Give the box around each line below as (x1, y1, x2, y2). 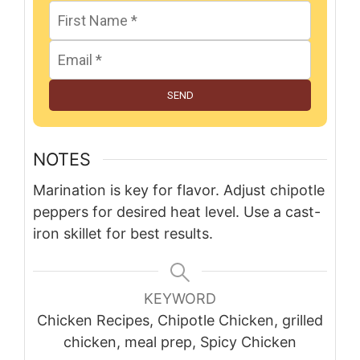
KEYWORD (144, 290, 216, 308)
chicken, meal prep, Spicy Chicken (63, 333, 297, 351)
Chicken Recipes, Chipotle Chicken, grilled (37, 312, 323, 329)
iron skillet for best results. (33, 225, 213, 243)
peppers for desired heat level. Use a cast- (33, 203, 321, 221)
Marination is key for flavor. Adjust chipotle (33, 182, 325, 199)
